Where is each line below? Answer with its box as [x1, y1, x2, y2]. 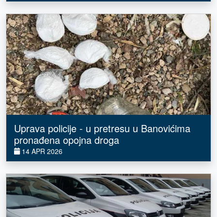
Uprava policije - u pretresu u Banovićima [14, 121, 190, 136]
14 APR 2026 [20, 146, 62, 156]
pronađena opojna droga [14, 133, 119, 147]
